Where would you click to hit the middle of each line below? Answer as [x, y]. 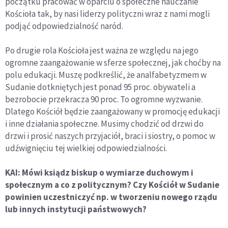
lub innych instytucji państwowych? [76, 209]
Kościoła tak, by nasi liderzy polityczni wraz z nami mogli [107, 14]
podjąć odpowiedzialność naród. [64, 26]
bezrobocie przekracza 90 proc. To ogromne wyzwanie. [104, 99]
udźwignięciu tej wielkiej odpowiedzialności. [86, 148]
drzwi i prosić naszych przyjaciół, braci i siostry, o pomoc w [110, 136]
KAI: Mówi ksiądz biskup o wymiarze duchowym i [99, 173]
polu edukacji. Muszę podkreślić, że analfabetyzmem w [106, 75]
